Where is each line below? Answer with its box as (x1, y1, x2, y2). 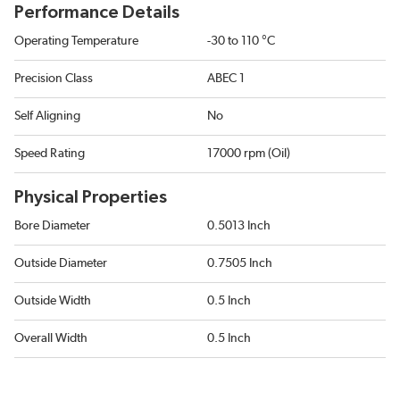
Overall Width (14, 332, 87, 345)
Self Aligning (14, 110, 80, 122)
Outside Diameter (14, 257, 107, 270)
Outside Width (14, 295, 91, 307)
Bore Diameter (14, 220, 90, 232)
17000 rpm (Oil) (207, 147, 290, 160)
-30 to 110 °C (207, 35, 275, 47)
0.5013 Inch (207, 220, 271, 232)
